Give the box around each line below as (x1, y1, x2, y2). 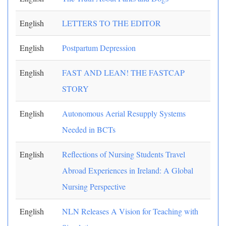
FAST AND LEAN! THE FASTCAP (62, 67, 185, 78)
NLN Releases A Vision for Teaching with (62, 206, 198, 216)
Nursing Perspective (62, 181, 126, 192)
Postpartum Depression (62, 42, 136, 53)
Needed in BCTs (62, 124, 116, 135)
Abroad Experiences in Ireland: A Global (62, 165, 193, 176)
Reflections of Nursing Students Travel (62, 149, 185, 159)
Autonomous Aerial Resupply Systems (62, 108, 186, 119)
